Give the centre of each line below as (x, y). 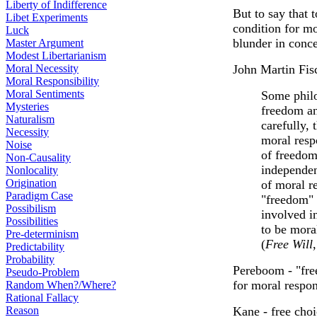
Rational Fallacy (42, 298)
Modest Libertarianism (56, 56)
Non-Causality (38, 157)
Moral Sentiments (45, 94)
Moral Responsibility (52, 81)
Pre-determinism (42, 234)
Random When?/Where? (61, 285)
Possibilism (31, 208)
